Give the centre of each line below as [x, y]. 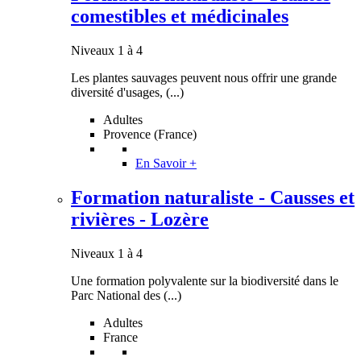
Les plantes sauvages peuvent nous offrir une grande [204, 78]
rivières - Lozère [140, 220]
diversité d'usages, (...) [127, 93]
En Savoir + [166, 164]
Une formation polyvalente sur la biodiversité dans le [205, 281]
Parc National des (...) [126, 296]
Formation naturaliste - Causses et [213, 198]
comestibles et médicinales [180, 17]
